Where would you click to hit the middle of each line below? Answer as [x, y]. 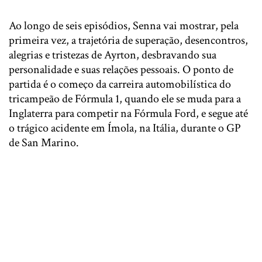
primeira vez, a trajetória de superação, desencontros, [128, 41]
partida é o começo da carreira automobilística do [120, 85]
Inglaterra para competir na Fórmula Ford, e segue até [128, 114]
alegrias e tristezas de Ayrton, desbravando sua [113, 55]
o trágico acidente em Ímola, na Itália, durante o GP [125, 128]
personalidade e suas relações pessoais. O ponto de [121, 70]
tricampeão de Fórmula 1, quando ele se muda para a [125, 99]
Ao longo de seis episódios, [71, 26]
